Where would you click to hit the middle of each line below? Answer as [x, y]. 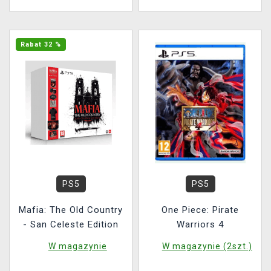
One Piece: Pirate [200, 210]
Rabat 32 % [41, 44]
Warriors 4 [200, 224]
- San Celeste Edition [71, 224]
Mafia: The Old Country [71, 210]
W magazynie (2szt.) [207, 246]
